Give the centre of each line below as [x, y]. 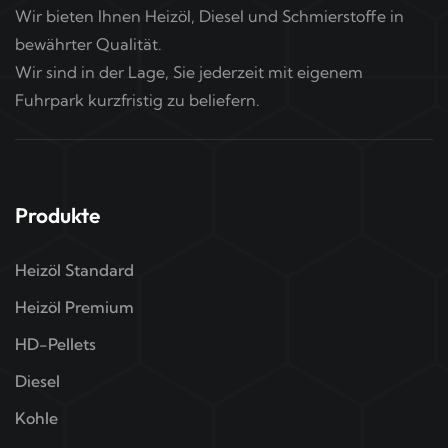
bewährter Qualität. [88, 43]
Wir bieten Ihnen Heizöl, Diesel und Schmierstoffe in [209, 15]
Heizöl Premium [74, 306]
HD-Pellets [55, 343]
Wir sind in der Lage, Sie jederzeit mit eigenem [189, 71]
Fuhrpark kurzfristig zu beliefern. [137, 99]
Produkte [57, 214]
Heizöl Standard [74, 269]
